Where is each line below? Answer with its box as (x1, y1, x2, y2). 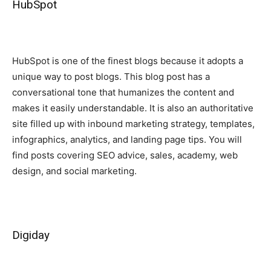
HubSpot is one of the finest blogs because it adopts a (12, 54, 243, 67)
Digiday (12, 227, 50, 242)
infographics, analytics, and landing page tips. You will (12, 133, 242, 145)
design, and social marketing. (12, 165, 137, 177)
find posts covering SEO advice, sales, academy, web (12, 149, 238, 161)
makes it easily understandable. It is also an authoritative (12, 102, 253, 114)
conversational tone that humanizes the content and (12, 86, 234, 98)
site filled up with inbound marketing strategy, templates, (12, 117, 255, 129)
